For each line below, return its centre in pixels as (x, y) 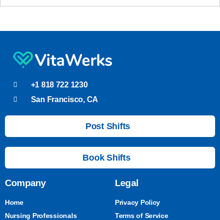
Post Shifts (108, 126)
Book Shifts (107, 157)
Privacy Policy (138, 202)
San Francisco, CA (65, 99)
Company (26, 183)
